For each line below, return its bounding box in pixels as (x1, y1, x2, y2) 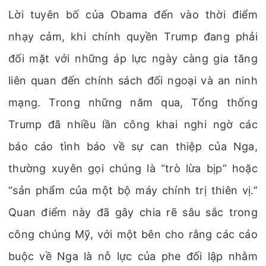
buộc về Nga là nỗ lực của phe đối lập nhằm (8, 250, 258, 262)
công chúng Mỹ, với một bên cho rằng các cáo (8, 228, 258, 240)
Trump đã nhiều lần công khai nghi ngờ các (8, 118, 258, 131)
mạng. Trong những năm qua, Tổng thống (8, 96, 258, 109)
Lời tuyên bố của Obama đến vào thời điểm (8, 8, 258, 21)
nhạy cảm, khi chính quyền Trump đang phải (8, 30, 258, 43)
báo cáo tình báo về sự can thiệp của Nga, (8, 140, 258, 153)
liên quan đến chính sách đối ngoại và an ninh (8, 74, 258, 87)
